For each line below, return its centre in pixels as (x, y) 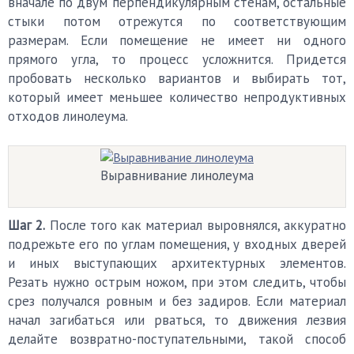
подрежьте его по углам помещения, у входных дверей (177, 244)
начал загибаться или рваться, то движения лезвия (177, 320)
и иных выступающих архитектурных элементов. (177, 263)
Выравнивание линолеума (177, 175)
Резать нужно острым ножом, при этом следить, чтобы (177, 282)
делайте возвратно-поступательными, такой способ (177, 339)
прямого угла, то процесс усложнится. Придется (177, 59)
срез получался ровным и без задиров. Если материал (177, 301)
